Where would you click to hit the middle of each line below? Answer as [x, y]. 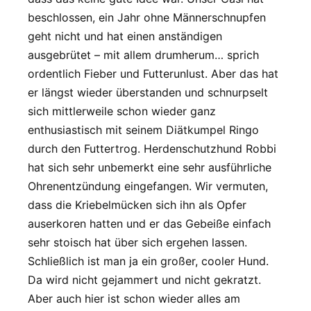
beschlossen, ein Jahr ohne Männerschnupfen [147, 17]
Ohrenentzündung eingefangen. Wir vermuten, [148, 186]
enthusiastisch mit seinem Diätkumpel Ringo [143, 129]
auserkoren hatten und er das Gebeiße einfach [149, 223]
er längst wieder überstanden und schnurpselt [148, 92]
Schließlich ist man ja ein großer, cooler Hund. [148, 261]
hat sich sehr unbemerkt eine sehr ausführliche [150, 167]
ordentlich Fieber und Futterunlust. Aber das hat [153, 73]
